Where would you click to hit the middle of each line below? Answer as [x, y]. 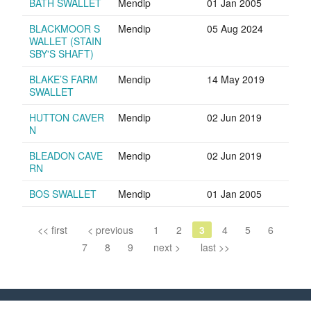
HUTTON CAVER [67, 118]
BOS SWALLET [63, 194]
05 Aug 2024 [235, 29]
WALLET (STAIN [65, 41]
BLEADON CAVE [66, 156]
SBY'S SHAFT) [61, 54]
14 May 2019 [236, 79]
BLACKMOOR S [65, 29]
